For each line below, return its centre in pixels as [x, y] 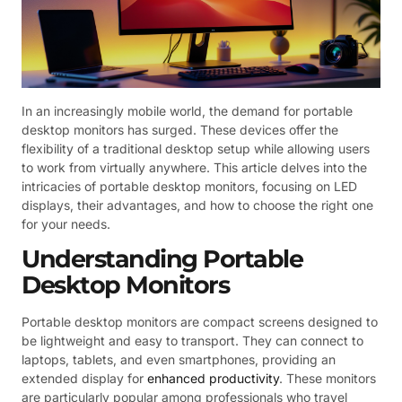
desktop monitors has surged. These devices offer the [180, 129]
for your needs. [66, 223]
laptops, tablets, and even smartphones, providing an [179, 359]
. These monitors [328, 378]
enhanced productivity [213, 378]
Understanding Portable [162, 258]
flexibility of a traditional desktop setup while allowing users [196, 148]
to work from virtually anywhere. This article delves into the [194, 167]
